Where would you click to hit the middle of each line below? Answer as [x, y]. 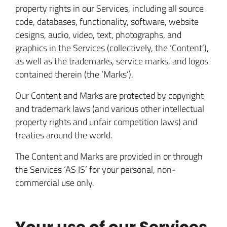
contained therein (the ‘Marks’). [74, 74]
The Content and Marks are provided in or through [109, 156]
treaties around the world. [64, 135]
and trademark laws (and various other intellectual [110, 108]
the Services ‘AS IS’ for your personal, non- [96, 169]
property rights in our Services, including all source [109, 8]
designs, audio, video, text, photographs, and [98, 34]
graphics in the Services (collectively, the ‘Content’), [112, 48]
